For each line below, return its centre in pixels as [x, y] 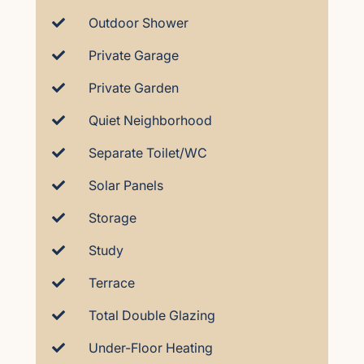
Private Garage [134, 55]
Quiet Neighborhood [150, 120]
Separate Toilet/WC [148, 153]
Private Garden [134, 88]
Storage [113, 218]
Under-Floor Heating [151, 348]
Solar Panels [126, 185]
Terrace [112, 283]
